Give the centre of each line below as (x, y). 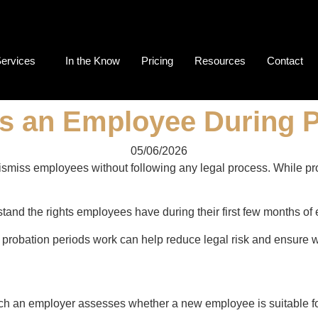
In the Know (92, 61)
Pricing (157, 61)
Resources (220, 61)
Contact (285, 61)
